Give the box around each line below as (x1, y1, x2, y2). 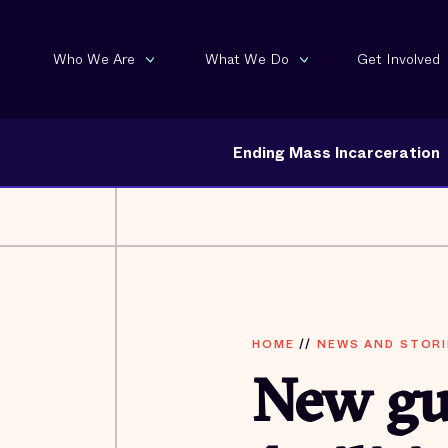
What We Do (205, 48, 289, 69)
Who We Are (53, 48, 135, 69)
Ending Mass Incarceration (232, 141, 440, 164)
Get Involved (357, 48, 440, 69)
